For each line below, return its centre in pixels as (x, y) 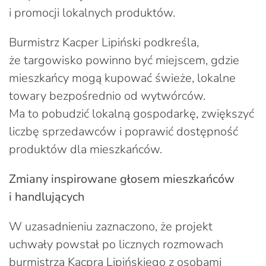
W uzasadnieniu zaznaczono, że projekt (111, 226)
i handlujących (47, 197)
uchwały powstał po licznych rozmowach (116, 244)
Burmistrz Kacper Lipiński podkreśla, (104, 42)
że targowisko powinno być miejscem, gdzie (124, 60)
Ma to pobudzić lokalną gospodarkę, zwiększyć (132, 113)
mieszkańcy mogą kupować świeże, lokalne (122, 78)
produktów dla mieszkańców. (85, 149)
